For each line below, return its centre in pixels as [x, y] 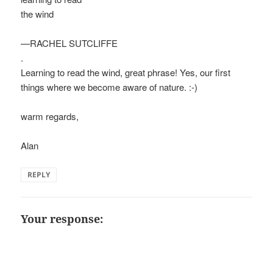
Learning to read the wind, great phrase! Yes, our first [126, 73]
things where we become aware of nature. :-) [109, 87]
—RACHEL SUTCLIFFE [69, 43]
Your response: [62, 219]
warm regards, [50, 116]
